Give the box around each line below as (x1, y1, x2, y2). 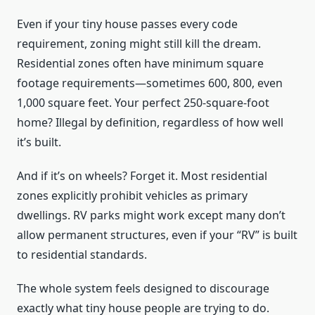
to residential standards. (17, 247, 147, 263)
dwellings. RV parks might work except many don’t (17, 207, 285, 224)
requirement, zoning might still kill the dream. (17, 36, 261, 52)
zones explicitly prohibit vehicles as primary (17, 188, 247, 204)
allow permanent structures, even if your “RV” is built (17, 227, 297, 243)
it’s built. (17, 134, 61, 150)
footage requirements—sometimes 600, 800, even (17, 75, 283, 91)
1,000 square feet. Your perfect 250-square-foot (17, 95, 269, 111)
